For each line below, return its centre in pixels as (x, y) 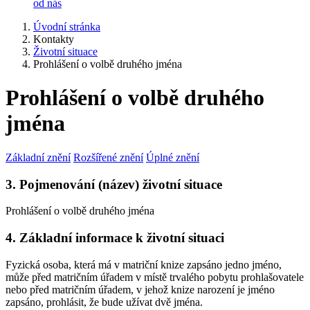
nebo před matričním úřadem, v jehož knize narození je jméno (140, 289)
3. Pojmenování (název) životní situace (114, 184)
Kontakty (54, 39)
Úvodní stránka (67, 27)
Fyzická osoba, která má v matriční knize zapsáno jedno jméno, (144, 264)
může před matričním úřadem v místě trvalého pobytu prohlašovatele (155, 277)
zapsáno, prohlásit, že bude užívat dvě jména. (104, 302)
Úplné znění (173, 157)
